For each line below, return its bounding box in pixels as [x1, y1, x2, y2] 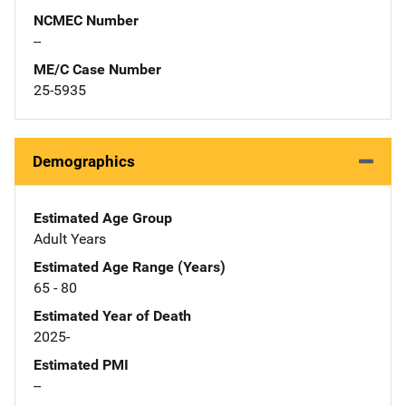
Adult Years [34, 229, 106, 247]
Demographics [33, 151, 135, 170]
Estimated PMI [34, 355, 129, 373]
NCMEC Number [34, 11, 139, 29]
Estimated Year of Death [34, 306, 191, 324]
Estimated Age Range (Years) [34, 257, 226, 275]
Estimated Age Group [34, 208, 172, 227]
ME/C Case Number [34, 60, 161, 78]
